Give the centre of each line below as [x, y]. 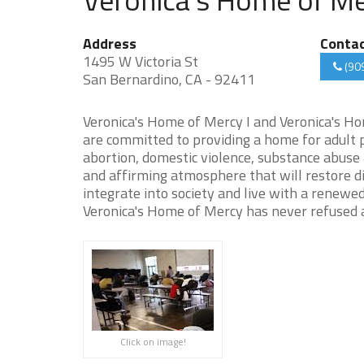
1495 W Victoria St [141, 61]
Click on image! [153, 342]
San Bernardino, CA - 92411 [169, 79]
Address [110, 43]
